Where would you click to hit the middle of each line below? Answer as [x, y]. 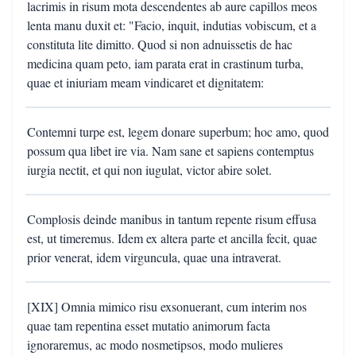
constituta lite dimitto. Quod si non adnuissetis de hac [160, 44]
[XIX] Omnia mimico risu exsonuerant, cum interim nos [167, 306]
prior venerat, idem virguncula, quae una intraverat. [154, 257]
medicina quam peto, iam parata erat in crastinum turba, [165, 63]
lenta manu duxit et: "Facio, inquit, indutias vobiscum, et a [172, 25]
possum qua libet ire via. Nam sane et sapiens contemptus [170, 151]
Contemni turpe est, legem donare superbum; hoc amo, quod [178, 132]
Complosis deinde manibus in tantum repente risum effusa [172, 219]
